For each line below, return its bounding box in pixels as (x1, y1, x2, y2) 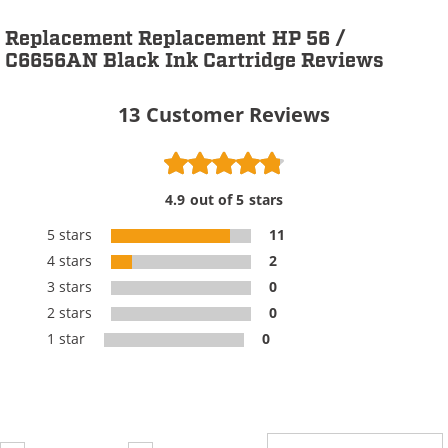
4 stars (47, 250, 97, 270)
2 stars (47, 302, 97, 322)
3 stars (47, 276, 97, 296)
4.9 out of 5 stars (165, 190, 283, 209)
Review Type (267, 402, 354, 422)
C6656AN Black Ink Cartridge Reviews (5, 48, 385, 74)
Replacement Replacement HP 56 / (5, 26, 347, 52)
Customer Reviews (145, 101, 330, 128)
